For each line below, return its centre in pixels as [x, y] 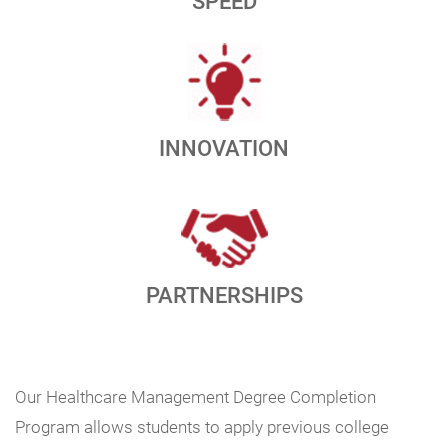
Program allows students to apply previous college [202, 426]
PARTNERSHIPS [224, 294]
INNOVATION [224, 147]
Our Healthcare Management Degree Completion [195, 396]
